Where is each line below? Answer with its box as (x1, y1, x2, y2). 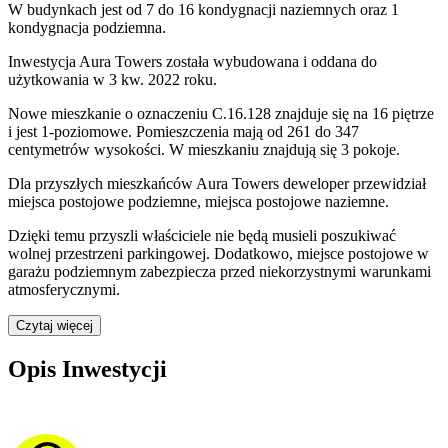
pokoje (353, 141, 396, 158)
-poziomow (49, 123, 121, 140)
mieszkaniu (188, 141, 263, 158)
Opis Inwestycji (8, 355, 167, 382)
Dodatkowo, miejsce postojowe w (214, 245, 429, 262)
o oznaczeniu (121, 105, 212, 122)
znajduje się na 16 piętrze (275, 105, 434, 122)
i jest (8, 123, 37, 140)
